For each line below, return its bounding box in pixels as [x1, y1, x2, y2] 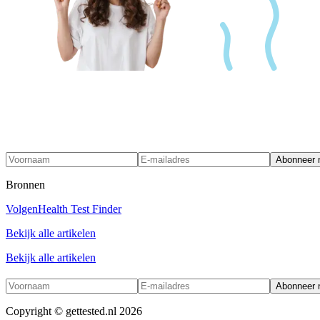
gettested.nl [66, 304, 116, 317]
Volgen [6, 202, 38, 215]
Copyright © [6, 304, 66, 317]
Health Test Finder [38, 202, 121, 215]
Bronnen [6, 178, 45, 191]
